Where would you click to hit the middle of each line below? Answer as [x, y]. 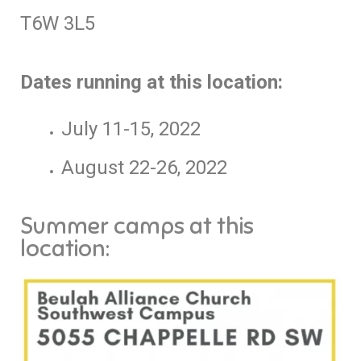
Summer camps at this [137, 226]
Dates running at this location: [151, 82]
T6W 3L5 [58, 23]
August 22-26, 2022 [144, 168]
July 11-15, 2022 [131, 129]
